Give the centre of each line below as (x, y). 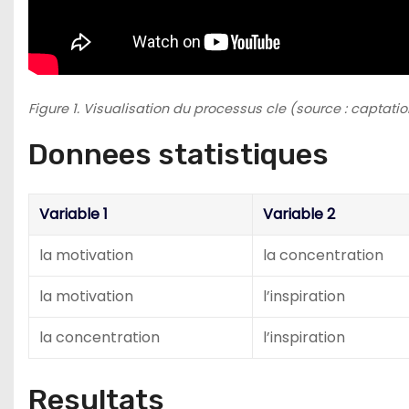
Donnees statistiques (178, 154)
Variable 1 (73, 214)
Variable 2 (299, 214)
